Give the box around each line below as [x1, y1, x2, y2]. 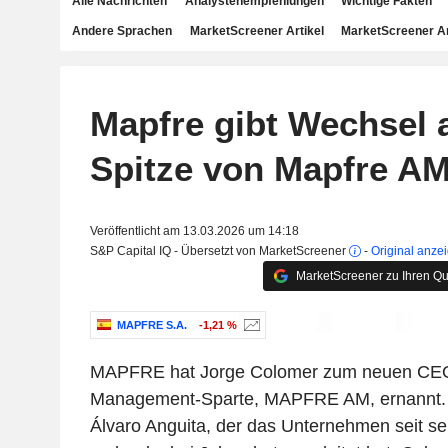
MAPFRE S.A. [116, 319, 187, 332]
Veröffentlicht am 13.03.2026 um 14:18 [89, 224, 299, 238]
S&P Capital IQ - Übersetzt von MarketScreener [89, 244, 349, 258]
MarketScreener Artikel [189, 24, 324, 38]
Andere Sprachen [72, 24, 172, 38]
